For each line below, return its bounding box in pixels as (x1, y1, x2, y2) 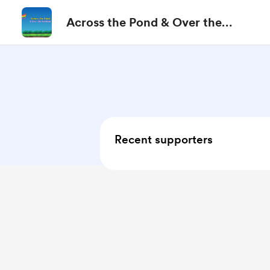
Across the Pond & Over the (66, 15, 222, 30)
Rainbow (66, 32, 116, 46)
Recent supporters (115, 133, 213, 146)
